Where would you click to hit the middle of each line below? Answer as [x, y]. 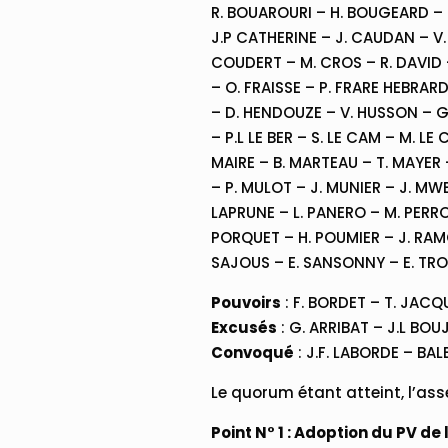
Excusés [244, 327]
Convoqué [253, 352]
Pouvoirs [246, 302]
